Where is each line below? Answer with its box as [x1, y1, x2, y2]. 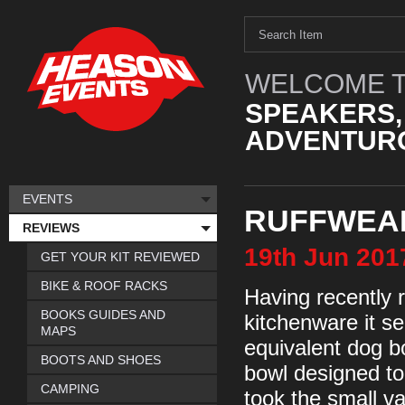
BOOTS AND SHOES [41, 353, 161, 367]
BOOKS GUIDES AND [41, 307, 165, 322]
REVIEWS [23, 221, 80, 235]
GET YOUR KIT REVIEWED [41, 250, 200, 264]
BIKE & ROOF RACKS [41, 278, 167, 293]
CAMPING [41, 381, 99, 396]
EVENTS [23, 192, 72, 206]
